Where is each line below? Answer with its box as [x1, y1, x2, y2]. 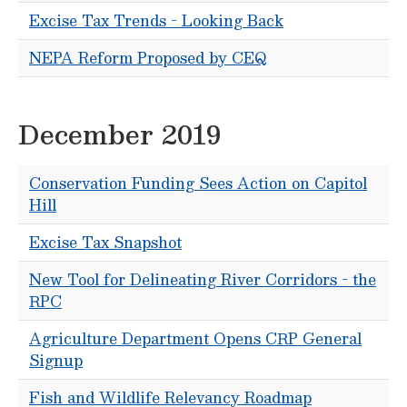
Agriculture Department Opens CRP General [29, 326, 362, 351]
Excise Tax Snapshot [29, 230, 182, 254]
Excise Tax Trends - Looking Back [29, 8, 283, 33]
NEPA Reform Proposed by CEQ [29, 45, 267, 70]
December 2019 [18, 112, 221, 155]
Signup [29, 348, 83, 372]
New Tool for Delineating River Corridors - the [29, 267, 376, 292]
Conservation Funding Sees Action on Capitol [29, 171, 367, 195]
